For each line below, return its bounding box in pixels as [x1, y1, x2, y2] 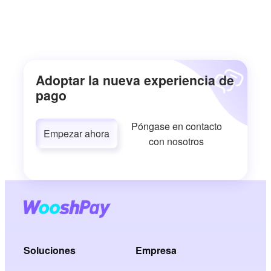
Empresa [135, 243, 177, 258]
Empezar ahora [44, 126, 110, 141]
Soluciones [24, 243, 76, 258]
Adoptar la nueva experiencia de [36, 70, 235, 90]
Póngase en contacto [131, 119, 222, 133]
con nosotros [149, 134, 204, 148]
